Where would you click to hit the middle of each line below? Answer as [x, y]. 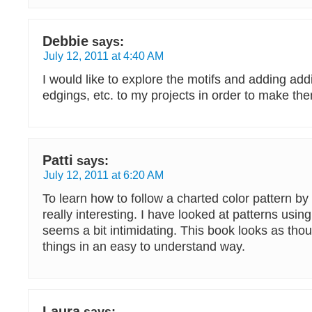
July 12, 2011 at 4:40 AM [103, 56]
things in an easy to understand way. [144, 247]
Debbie [65, 41]
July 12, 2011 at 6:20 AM [103, 175]
